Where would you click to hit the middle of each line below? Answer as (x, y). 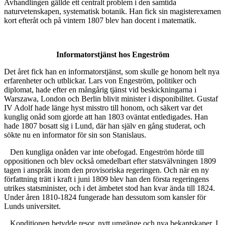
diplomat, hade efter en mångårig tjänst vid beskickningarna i (100, 90)
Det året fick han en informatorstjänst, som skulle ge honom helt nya (112, 72)
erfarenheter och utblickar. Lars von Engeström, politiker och (100, 81)
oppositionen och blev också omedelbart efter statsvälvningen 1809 (110, 161)
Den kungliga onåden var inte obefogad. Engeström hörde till (107, 152)
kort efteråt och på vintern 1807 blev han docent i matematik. (100, 21)
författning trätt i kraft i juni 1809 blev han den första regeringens (106, 179)
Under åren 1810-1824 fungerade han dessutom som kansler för (105, 197)
